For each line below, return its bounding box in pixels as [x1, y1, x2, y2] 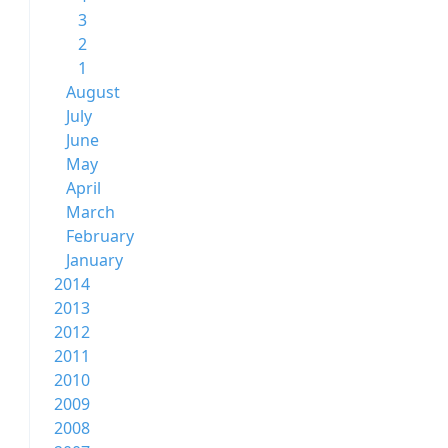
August [66, 81, 120, 103]
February [66, 225, 134, 247]
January [66, 249, 123, 271]
